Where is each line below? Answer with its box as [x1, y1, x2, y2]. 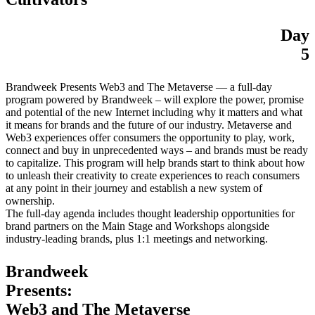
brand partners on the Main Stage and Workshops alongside [6, 219, 269, 232]
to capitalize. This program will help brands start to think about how [6, 156, 305, 169]
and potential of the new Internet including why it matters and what [6, 105, 302, 118]
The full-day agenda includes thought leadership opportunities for [6, 207, 295, 219]
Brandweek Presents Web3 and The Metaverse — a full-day [6, 80, 272, 93]
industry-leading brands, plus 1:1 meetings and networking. [6, 232, 268, 245]
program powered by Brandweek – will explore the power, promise [6, 93, 304, 105]
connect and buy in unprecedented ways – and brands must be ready [6, 143, 308, 156]
